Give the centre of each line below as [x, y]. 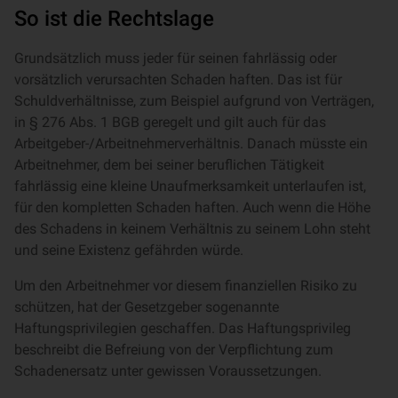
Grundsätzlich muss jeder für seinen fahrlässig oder [175, 58]
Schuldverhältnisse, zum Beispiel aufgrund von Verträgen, [194, 101]
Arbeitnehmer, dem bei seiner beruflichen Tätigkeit [169, 165]
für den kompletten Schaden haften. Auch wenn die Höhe [192, 207]
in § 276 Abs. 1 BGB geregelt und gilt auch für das [170, 122]
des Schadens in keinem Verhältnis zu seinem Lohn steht [192, 229]
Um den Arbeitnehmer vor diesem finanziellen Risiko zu [186, 286]
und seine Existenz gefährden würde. [131, 250]
